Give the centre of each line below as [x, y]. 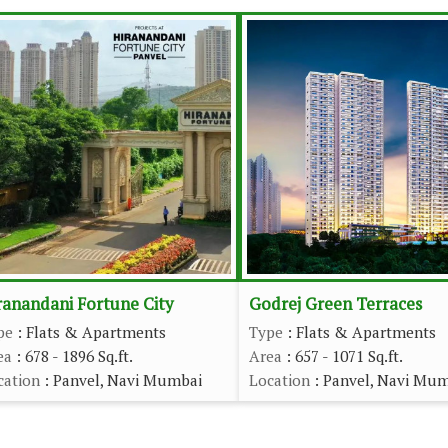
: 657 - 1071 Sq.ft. [342, 356]
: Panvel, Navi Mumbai [121, 380]
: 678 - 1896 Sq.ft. [72, 356]
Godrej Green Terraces [335, 304]
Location [279, 380]
